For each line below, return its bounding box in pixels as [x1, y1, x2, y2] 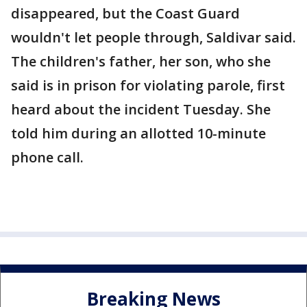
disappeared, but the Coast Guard [11, 4, 240, 23]
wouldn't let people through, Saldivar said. [11, 28, 296, 47]
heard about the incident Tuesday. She [11, 100, 271, 119]
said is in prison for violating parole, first [11, 76, 285, 95]
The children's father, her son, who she [11, 52, 271, 71]
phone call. [11, 148, 84, 167]
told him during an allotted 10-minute [11, 124, 266, 143]
